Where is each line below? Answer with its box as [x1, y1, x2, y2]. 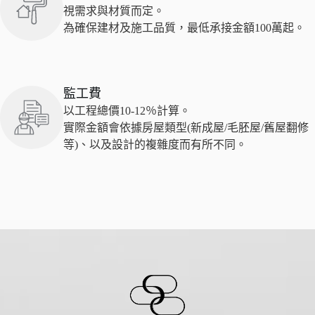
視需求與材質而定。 [63, 5, 165, 17]
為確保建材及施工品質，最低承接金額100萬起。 [63, 22, 305, 34]
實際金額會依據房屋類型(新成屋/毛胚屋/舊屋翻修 [63, 122, 309, 134]
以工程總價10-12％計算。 [63, 105, 191, 117]
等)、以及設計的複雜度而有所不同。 [63, 139, 247, 150]
